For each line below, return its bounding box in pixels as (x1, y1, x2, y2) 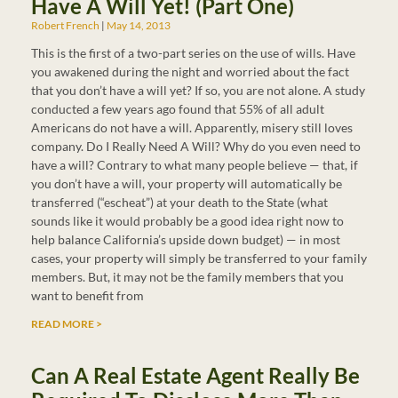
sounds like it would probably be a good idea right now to (31, 213, 344, 228)
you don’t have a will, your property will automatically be (31, 176, 342, 191)
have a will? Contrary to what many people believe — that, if (31, 157, 358, 172)
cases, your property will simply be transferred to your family (31, 251, 367, 266)
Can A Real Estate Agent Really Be (31, 362, 360, 388)
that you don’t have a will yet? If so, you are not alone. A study (31, 83, 365, 98)
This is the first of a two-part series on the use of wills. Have (31, 45, 355, 60)
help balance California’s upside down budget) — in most (31, 232, 340, 247)
